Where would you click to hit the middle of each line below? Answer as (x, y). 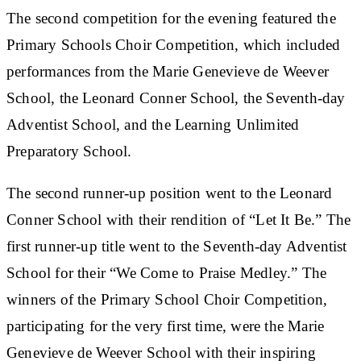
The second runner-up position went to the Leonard (170, 193)
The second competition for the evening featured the (171, 18)
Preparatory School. (69, 151)
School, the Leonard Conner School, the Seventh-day (176, 98)
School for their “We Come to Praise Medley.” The (167, 272)
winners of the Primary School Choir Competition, (167, 299)
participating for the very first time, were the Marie (166, 326)
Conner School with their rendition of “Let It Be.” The (179, 219)
